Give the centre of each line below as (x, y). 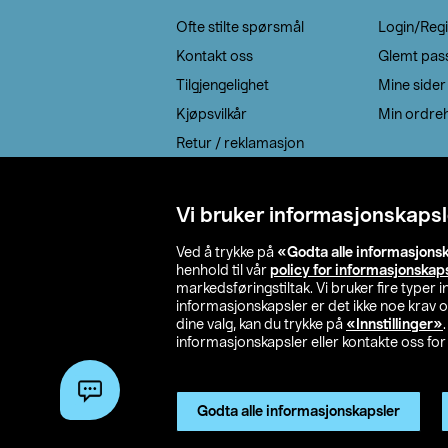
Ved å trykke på (226, 253)
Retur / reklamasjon (240, 143)
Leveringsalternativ (238, 230)
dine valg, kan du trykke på (261, 325)
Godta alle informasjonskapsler (298, 412)
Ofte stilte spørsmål (240, 27)
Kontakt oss (214, 56)
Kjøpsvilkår (211, 114)
